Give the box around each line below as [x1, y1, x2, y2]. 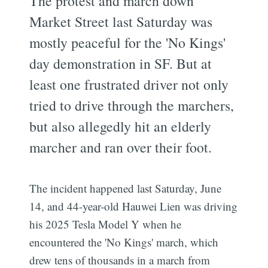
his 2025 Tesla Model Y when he [29, 216, 182, 232]
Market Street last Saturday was [29, 11, 213, 31]
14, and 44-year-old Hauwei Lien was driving [29, 198, 238, 214]
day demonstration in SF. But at [29, 53, 212, 73]
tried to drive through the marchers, [29, 95, 234, 115]
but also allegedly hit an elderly [29, 116, 212, 136]
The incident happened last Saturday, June [29, 180, 222, 196]
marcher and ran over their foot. [29, 137, 212, 157]
